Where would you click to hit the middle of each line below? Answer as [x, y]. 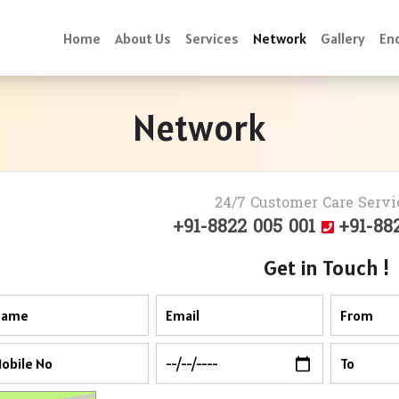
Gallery [342, 38]
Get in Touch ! [326, 268]
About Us [142, 38]
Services [212, 38]
